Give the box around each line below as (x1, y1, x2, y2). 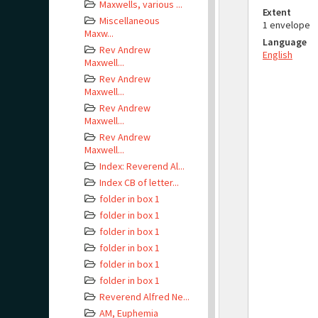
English (263, 48, 292, 61)
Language (263, 35, 307, 48)
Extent (263, 6, 291, 18)
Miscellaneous (99, 14, 160, 27)
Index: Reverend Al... (99, 160, 185, 172)
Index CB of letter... (99, 176, 179, 189)
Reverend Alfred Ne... (99, 290, 190, 303)
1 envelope (263, 18, 310, 31)
